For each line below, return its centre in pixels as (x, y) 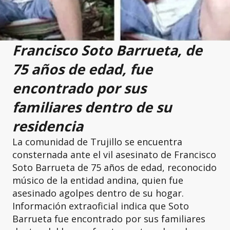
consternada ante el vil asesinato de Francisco (114, 155)
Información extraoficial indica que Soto (101, 206)
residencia (48, 126)
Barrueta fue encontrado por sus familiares (109, 219)
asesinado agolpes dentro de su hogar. (98, 193)
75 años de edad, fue (82, 69)
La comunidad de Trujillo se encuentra (97, 142)
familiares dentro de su (92, 107)
